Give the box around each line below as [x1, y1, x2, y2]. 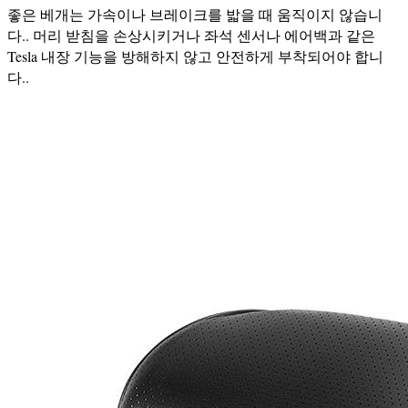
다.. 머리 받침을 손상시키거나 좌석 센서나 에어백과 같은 [7, 25, 375, 45]
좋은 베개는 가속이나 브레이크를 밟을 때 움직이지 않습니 [7, 4, 382, 24]
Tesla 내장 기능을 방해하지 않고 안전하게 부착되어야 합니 [7, 46, 383, 66]
